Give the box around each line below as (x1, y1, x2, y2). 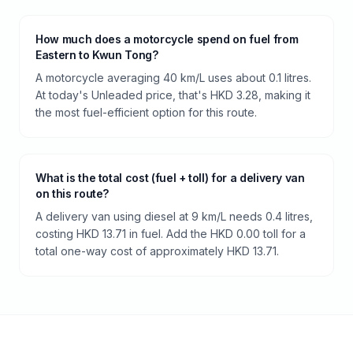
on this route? (35, 186, 110, 200)
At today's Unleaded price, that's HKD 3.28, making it (35, 87, 310, 102)
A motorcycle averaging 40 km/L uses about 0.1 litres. (35, 70, 311, 84)
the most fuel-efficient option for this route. (35, 105, 257, 119)
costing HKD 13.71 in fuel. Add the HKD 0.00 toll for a (35, 226, 306, 240)
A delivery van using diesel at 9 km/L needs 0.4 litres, (35, 209, 313, 223)
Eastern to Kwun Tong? (35, 47, 158, 61)
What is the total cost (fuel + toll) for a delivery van (35, 170, 305, 184)
